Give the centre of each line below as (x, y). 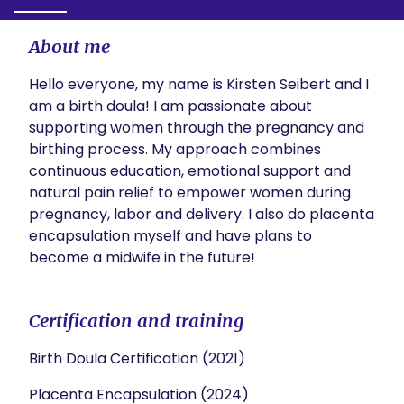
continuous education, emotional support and (190, 171)
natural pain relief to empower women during (190, 193)
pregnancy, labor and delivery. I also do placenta (202, 214)
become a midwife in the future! (142, 257)
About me (69, 46)
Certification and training (137, 321)
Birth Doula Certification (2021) (137, 358)
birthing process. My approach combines (175, 149)
